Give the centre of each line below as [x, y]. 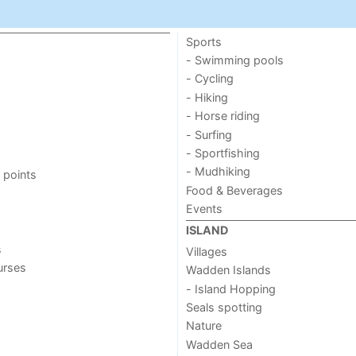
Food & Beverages [234, 190]
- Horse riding [222, 116]
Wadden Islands [228, 270]
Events [204, 209]
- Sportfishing [222, 153]
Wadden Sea [219, 344]
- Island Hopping [230, 288]
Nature [203, 326]
